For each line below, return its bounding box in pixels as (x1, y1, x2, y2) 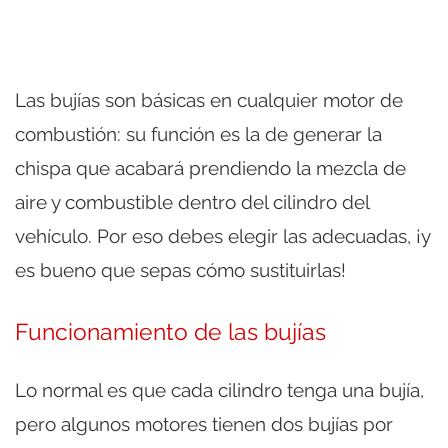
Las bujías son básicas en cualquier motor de (15, 88, 403, 111)
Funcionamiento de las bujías (15, 318, 326, 345)
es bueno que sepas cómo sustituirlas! (15, 258, 346, 281)
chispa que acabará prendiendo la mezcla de (15, 156, 406, 179)
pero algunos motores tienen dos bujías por (15, 412, 393, 435)
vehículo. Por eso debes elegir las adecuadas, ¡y (15, 224, 430, 247)
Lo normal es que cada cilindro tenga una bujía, (15, 378, 424, 401)
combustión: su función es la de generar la (15, 122, 382, 145)
